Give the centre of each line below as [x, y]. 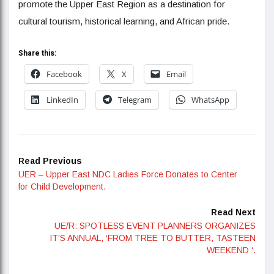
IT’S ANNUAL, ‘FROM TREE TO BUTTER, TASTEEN [153, 238]
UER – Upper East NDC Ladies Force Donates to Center [128, 174]
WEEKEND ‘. [231, 250]
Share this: [37, 53]
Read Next [233, 212]
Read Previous [50, 161]
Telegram [135, 100]
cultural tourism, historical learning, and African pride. [124, 21]
